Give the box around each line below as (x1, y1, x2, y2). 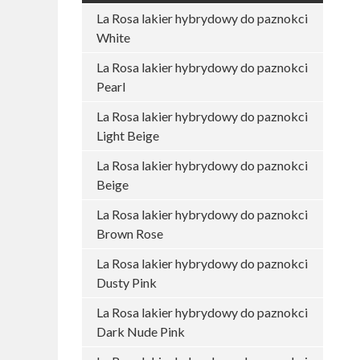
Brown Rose (96, 226, 163, 241)
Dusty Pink (96, 275, 157, 290)
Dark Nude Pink (96, 324, 185, 339)
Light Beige (96, 128, 159, 143)
